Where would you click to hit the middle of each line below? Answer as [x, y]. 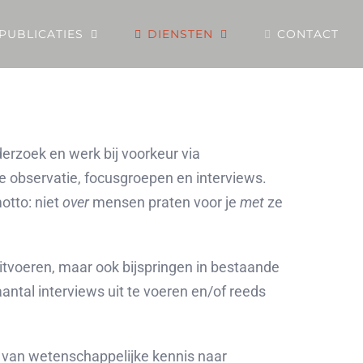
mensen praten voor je [167, 202]
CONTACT [308, 34]
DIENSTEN [180, 34]
